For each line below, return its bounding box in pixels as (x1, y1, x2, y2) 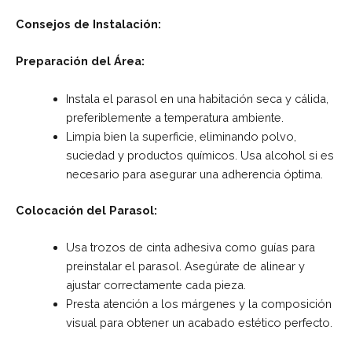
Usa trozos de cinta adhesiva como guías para (65, 240, 315, 255)
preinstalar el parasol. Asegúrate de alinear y (65, 259, 305, 273)
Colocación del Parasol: (16, 203, 157, 217)
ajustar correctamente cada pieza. (65, 278, 246, 292)
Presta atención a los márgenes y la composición (65, 297, 332, 311)
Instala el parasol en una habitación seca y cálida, (65, 91, 328, 105)
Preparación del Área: (16, 54, 145, 68)
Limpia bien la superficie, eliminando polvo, (65, 129, 296, 143)
